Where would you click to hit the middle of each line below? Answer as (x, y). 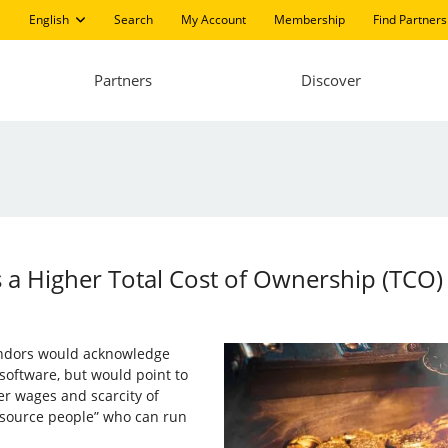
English (48, 19)
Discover (330, 80)
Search (133, 19)
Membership (309, 19)
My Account (213, 19)
